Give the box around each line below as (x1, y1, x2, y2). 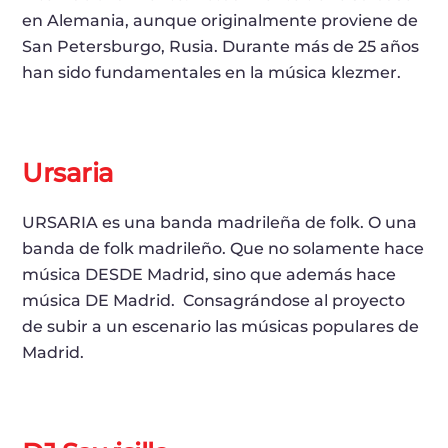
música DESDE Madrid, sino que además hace (22, 265, 397, 285)
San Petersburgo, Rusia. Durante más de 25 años (22, 37, 420, 57)
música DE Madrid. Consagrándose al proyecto (22, 291, 406, 311)
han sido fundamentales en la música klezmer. (22, 63, 402, 83)
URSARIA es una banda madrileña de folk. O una (22, 213, 418, 233)
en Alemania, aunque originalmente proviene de (22, 11, 419, 31)
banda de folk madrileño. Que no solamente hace (22, 239, 425, 259)
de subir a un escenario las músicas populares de (22, 317, 420, 337)
